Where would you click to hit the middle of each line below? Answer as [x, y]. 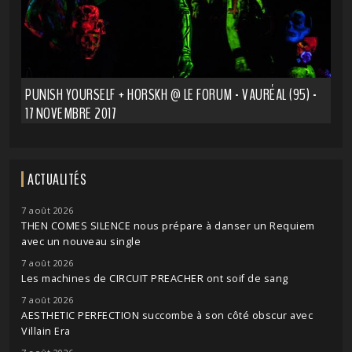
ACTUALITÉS [57, 179]
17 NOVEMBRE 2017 [70, 114]
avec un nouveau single [81, 242]
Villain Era [46, 331]
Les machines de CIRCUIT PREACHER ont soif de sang [155, 279]
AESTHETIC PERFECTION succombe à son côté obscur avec [167, 315]
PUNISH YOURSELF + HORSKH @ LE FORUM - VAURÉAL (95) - [171, 95]
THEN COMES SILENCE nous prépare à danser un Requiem [168, 226]
